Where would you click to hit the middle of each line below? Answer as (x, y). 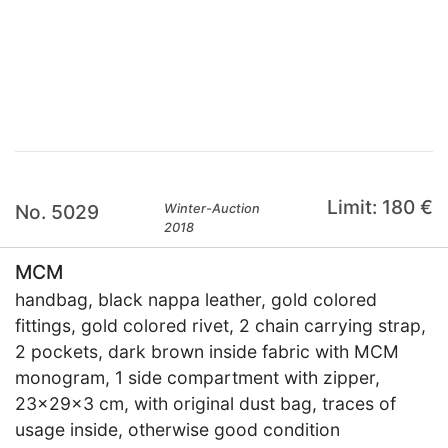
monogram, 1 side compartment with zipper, (197, 377)
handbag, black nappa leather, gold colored (196, 299)
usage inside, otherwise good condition (177, 429)
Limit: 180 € (379, 207)
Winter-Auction (212, 208)
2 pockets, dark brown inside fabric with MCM (207, 351)
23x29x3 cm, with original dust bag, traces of (205, 403)
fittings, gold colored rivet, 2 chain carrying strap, (220, 325)
